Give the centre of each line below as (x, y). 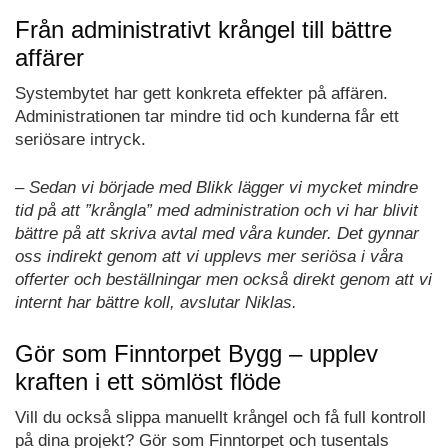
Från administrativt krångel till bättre (203, 29)
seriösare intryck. (80, 139)
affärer (49, 57)
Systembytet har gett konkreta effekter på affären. (201, 93)
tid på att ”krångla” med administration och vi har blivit (216, 211)
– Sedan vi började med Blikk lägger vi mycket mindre (216, 188)
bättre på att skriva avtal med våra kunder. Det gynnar (217, 234)
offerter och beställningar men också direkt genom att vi (223, 280)
